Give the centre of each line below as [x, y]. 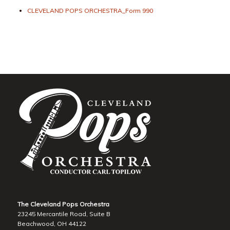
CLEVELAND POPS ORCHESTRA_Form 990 [90, 11]
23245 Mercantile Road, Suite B [64, 214]
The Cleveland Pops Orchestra [63, 204]
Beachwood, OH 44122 [52, 224]
